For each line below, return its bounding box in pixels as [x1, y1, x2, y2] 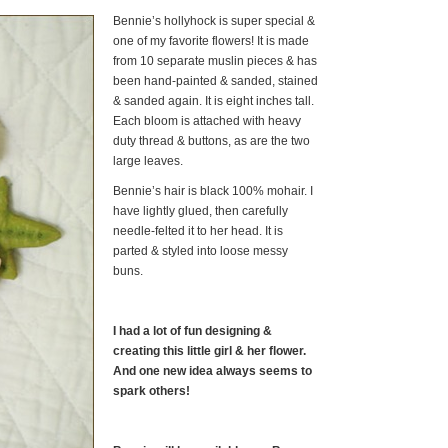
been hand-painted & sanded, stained [113, 74, 318, 88]
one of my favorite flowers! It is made [113, 34, 309, 48]
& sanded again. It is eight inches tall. [113, 94, 314, 108]
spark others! [113, 384, 190, 398]
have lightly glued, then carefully [113, 204, 288, 218]
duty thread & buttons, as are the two [113, 134, 310, 148]
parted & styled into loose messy [113, 244, 288, 258]
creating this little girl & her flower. [113, 344, 306, 358]
